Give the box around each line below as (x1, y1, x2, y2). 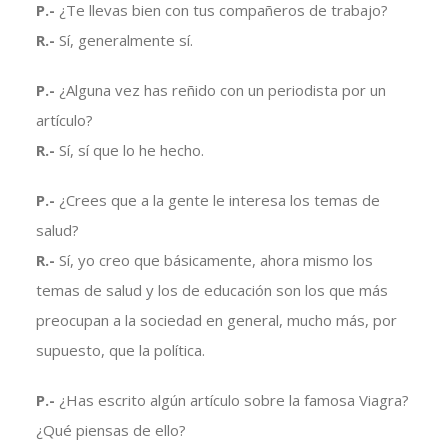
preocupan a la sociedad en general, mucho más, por (35, 310, 397, 331)
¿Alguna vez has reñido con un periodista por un (58, 80, 386, 101)
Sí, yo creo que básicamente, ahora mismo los (58, 250, 373, 271)
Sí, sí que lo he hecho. (58, 140, 204, 161)
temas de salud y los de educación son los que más (35, 280, 388, 301)
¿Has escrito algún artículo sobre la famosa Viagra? (58, 390, 409, 411)
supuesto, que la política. (35, 340, 205, 361)
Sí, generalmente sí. (58, 30, 193, 51)
